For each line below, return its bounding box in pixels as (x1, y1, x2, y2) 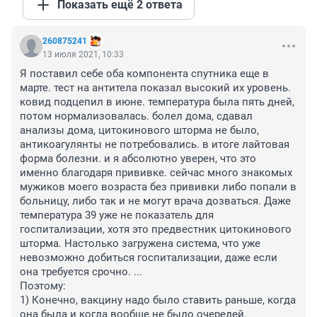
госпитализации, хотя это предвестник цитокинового (20, 223, 292, 236)
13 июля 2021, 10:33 (42, 50, 124, 60)
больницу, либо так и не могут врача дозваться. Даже (20, 195, 291, 208)
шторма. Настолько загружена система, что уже (20, 237, 260, 250)
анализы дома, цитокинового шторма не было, (20, 124, 259, 137)
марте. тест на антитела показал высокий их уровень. (20, 81, 291, 95)
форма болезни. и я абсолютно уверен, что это (20, 152, 256, 166)
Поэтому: (20, 279, 66, 293)
